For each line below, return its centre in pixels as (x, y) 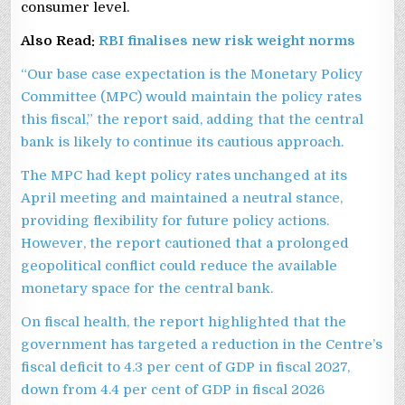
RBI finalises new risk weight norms (227, 40)
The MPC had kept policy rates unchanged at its (184, 175)
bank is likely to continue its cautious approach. (183, 141)
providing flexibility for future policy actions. (175, 220)
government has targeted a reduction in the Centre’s (202, 344)
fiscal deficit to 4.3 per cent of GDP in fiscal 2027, (186, 367)
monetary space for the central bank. (147, 288)
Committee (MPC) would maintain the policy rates (192, 96)
